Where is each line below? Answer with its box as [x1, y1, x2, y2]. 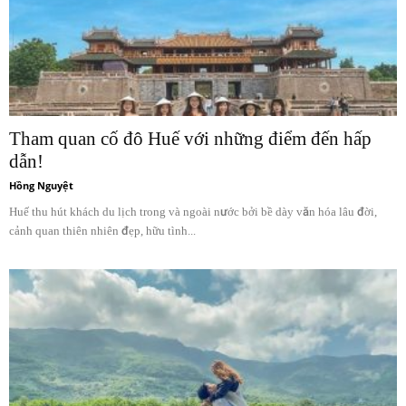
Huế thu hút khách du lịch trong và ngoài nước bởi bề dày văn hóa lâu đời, [9, 204, 377, 218]
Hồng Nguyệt [9, 178, 73, 192]
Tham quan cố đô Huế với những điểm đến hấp [9, 127, 372, 150]
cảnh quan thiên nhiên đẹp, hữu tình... [9, 223, 196, 237]
